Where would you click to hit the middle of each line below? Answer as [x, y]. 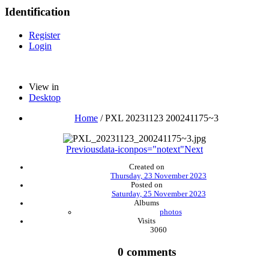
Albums [147, 203]
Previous [83, 149]
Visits [147, 221]
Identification [38, 12]
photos [171, 212]
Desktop [45, 97]
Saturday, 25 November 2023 [159, 194]
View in [44, 86]
